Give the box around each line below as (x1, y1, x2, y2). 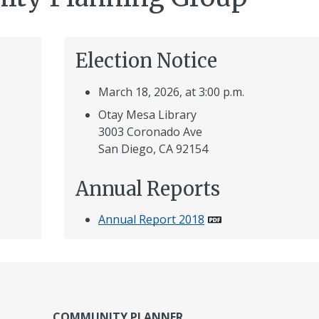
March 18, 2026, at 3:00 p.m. (98, 83, 244, 100)
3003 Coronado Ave (98, 123, 202, 140)
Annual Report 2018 (98, 211, 204, 228)
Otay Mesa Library (98, 106, 197, 122)
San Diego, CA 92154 (98, 140, 208, 157)
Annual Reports (75, 176, 220, 201)
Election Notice (75, 48, 217, 73)
